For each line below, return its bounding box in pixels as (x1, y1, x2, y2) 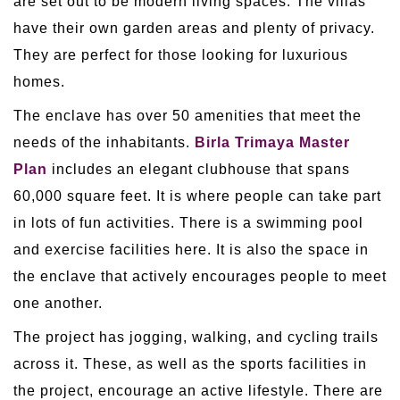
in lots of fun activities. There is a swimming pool (13, 214, 363, 230)
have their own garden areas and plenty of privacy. (13, 20, 375, 36)
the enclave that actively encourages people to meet (13, 268, 387, 284)
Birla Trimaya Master (195, 134, 350, 150)
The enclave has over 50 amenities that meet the (13, 107, 362, 123)
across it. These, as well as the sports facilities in (13, 355, 367, 371)
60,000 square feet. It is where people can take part (13, 187, 381, 204)
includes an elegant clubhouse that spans (47, 161, 350, 177)
